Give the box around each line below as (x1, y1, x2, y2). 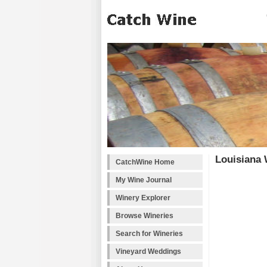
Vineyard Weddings (116, 247, 181, 256)
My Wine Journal (116, 176, 172, 184)
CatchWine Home (116, 158, 175, 166)
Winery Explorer (116, 194, 170, 202)
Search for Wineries (116, 229, 183, 238)
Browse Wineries (116, 212, 173, 220)
